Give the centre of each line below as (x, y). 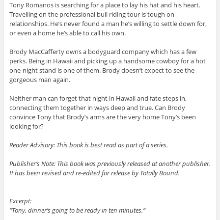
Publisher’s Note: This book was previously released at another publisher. (110, 163)
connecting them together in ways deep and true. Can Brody (97, 107)
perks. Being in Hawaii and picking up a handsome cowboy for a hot (107, 61)
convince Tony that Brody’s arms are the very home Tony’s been (102, 117)
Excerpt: (20, 201)
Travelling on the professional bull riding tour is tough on (92, 14)
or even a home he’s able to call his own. (67, 33)
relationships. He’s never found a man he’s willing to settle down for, (108, 23)
